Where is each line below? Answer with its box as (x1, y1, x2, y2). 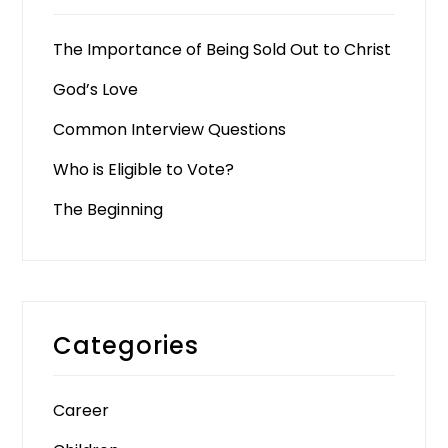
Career (53, 399, 110, 423)
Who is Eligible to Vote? (53, 158, 235, 182)
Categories (53, 329, 200, 363)
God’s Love (53, 78, 139, 102)
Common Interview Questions (53, 118, 287, 142)
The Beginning (53, 198, 164, 222)
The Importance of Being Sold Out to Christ (53, 38, 392, 62)
